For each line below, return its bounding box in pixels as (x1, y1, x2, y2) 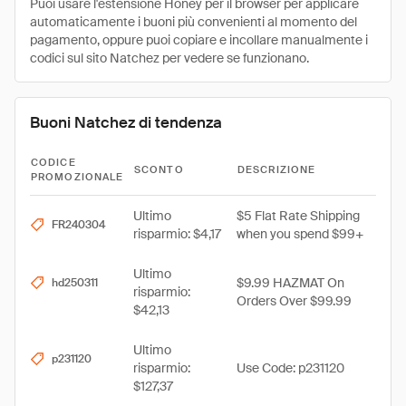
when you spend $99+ (237, 226, 363, 242)
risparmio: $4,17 (133, 226, 221, 242)
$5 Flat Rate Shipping (237, 208, 360, 224)
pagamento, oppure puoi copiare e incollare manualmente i (30, 32, 368, 48)
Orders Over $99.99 (237, 293, 352, 309)
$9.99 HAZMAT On (237, 275, 344, 291)
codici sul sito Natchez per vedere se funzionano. (30, 50, 309, 66)
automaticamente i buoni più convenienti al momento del (30, 14, 357, 30)
